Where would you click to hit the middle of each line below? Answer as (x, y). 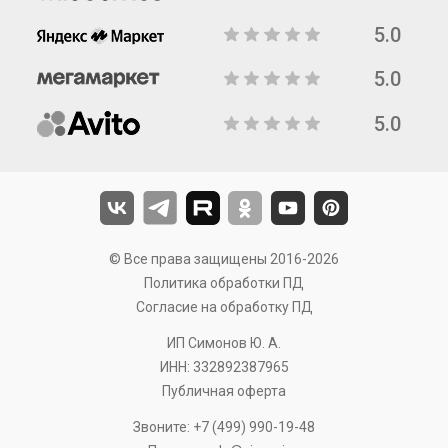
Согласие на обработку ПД (224, 307)
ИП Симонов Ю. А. (224, 343)
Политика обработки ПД (224, 283)
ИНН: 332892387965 (224, 367)
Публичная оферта (224, 391)
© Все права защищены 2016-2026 (224, 259)
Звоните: (163, 427)
